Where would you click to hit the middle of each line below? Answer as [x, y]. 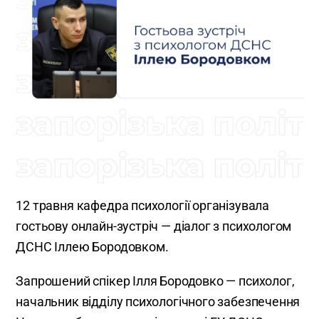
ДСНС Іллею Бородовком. [92, 247]
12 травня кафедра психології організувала [143, 206]
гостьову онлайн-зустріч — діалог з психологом [154, 226]
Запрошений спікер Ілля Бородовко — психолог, [155, 281]
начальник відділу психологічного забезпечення [158, 302]
